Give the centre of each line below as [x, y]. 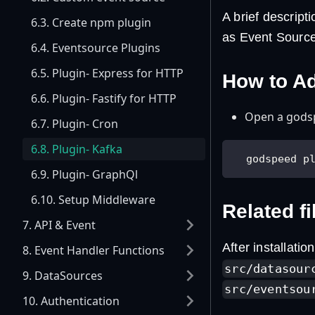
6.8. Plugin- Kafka [77, 149]
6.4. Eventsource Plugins [96, 48]
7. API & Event [59, 225]
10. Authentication [71, 301]
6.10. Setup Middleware [93, 200]
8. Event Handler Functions [94, 250]
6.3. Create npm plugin [91, 22]
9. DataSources [63, 276]
